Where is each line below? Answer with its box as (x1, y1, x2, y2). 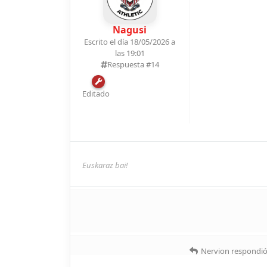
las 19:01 (114, 47, 145, 58)
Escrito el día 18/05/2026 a (84, 36, 175, 47)
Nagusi (113, 23, 147, 36)
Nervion (201, 245, 229, 256)
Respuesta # (107, 58, 151, 70)
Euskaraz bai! (82, 159, 128, 170)
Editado (82, 88, 110, 99)
